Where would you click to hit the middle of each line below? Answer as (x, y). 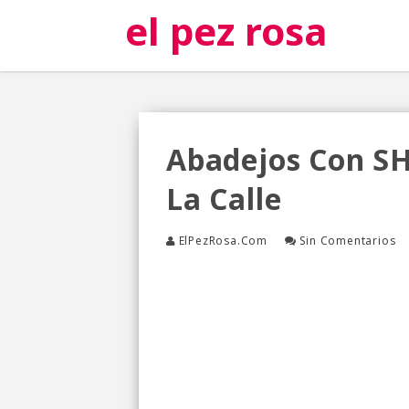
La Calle (224, 199)
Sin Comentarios (348, 241)
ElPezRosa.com (223, 241)
